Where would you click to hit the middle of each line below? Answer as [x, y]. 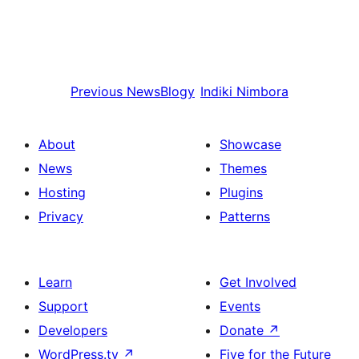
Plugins [241, 192]
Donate [244, 330]
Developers [73, 330]
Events [240, 306]
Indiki [216, 91]
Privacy [61, 216]
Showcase [250, 144]
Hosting [62, 192]
